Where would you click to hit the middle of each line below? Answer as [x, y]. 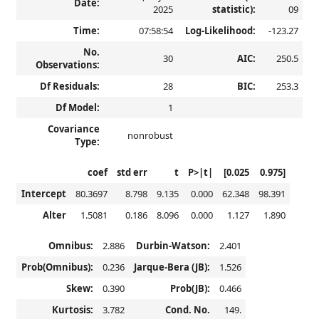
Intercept [43, 194]
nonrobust [150, 135]
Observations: [67, 65]
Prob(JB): [190, 288]
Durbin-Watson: [173, 246]
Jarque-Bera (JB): [172, 267]
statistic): [234, 9]
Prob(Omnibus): [57, 267]
